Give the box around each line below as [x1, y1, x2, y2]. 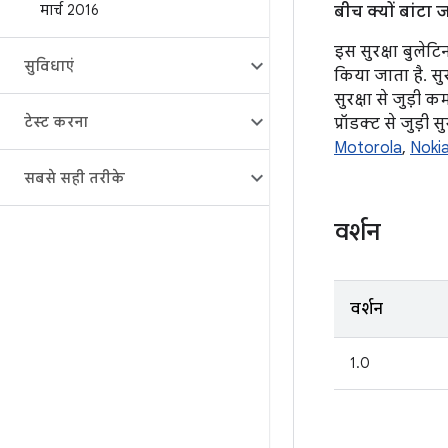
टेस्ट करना [24, 113, 88, 131]
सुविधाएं [24, 57, 74, 75]
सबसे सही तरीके [24, 169, 125, 187]
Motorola [334, 138, 402, 158]
